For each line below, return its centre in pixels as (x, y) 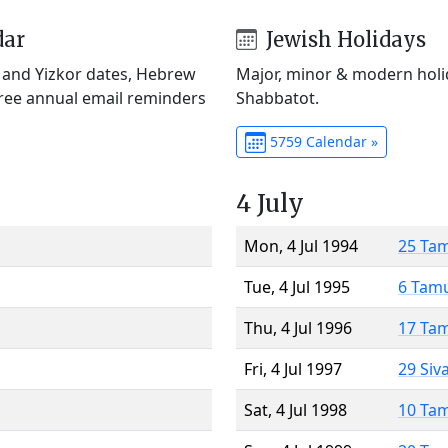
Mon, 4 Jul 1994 (301, 245)
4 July (270, 203)
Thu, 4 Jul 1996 (298, 327)
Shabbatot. (277, 97)
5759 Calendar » (321, 141)
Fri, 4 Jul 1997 (293, 368)
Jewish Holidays (343, 39)
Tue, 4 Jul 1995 (297, 286)
